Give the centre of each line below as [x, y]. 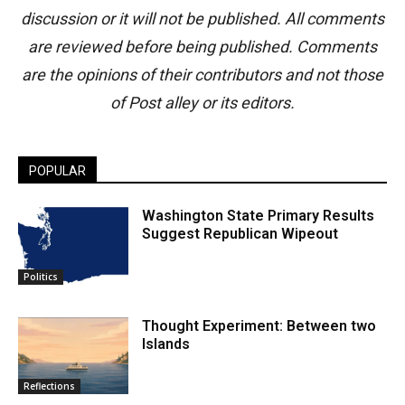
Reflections [49, 386]
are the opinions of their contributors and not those [202, 74]
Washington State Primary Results [259, 215]
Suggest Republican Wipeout [240, 233]
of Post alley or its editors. [202, 102]
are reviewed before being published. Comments [202, 46]
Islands [166, 344]
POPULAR [57, 170]
